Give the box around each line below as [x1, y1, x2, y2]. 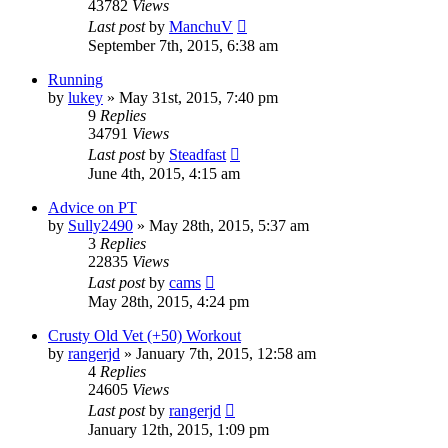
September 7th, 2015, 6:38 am [88, 36, 278, 54]
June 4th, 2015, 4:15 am [88, 164, 240, 182]
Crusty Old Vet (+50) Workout [48, 326, 241, 344]
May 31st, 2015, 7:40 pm [119, 88, 278, 106]
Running [48, 70, 103, 88]
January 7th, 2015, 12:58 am [136, 344, 316, 362]
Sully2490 [68, 216, 133, 234]
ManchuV [169, 17, 233, 35]
